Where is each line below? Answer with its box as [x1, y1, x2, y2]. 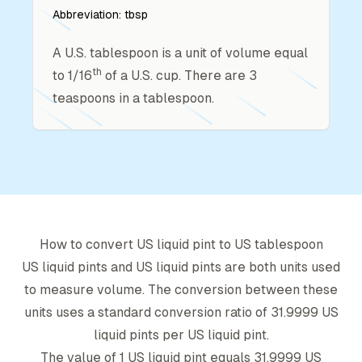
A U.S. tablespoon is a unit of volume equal [53, 45, 308, 61]
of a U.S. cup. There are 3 [102, 68, 257, 83]
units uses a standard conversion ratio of [23, 305, 267, 320]
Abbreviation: [53, 8, 124, 21]
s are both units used [215, 259, 340, 275]
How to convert [39, 237, 137, 252]
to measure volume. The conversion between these [24, 282, 338, 297]
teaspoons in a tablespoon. [53, 90, 214, 106]
